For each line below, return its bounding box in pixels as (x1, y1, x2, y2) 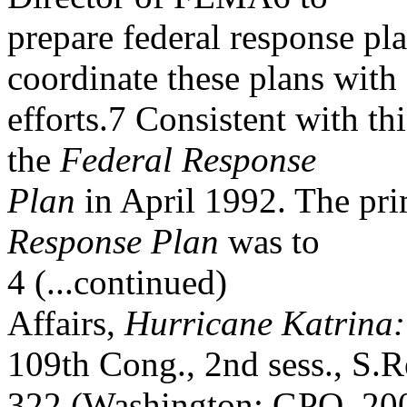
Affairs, (7, 303, 124, 342)
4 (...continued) (7, 263, 227, 302)
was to (219, 222, 320, 261)
